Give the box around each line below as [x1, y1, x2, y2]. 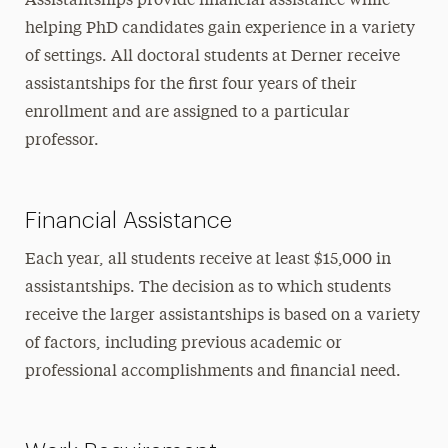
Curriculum [56, 66, 138, 81]
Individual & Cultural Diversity [56, 195, 275, 210]
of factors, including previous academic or [24, 336, 342, 352]
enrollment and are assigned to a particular [24, 105, 350, 121]
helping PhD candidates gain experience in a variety [24, 21, 415, 37]
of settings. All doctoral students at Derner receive [24, 49, 400, 65]
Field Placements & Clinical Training [56, 109, 321, 124]
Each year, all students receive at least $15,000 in [24, 252, 391, 268]
